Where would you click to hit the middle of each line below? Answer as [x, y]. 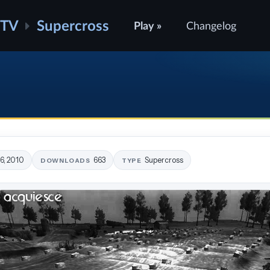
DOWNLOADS [65, 160]
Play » [148, 26]
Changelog [212, 26]
